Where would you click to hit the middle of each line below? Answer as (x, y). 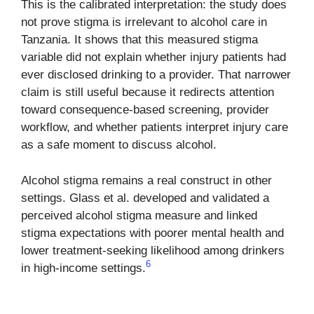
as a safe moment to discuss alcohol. (119, 145)
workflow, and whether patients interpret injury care (155, 128)
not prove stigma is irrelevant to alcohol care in (144, 22)
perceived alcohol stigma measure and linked (139, 215)
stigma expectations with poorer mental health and (152, 233)
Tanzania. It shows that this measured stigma (139, 40)
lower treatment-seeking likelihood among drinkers (153, 250)
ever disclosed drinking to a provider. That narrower (156, 75)
